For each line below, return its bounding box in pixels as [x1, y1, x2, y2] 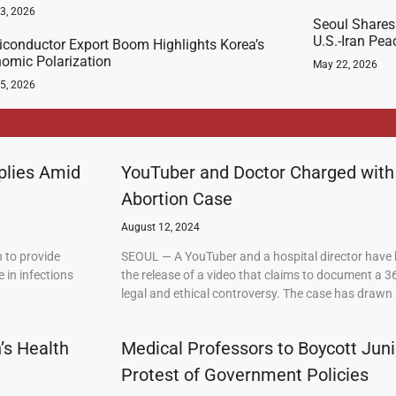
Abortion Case [121, 188, 232, 209]
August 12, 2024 [121, 221, 200, 233]
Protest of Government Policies [121, 364, 369, 385]
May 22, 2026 [312, 58, 377, 71]
